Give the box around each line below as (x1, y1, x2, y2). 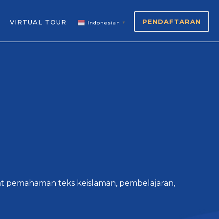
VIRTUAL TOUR (10, 18, 66, 26)
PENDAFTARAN (142, 18, 201, 25)
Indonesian (88, 20, 120, 26)
